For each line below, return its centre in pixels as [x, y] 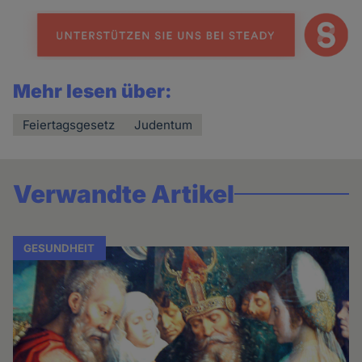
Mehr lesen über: [93, 92]
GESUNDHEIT [59, 248]
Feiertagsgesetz [69, 125]
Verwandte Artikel [124, 194]
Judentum [164, 125]
